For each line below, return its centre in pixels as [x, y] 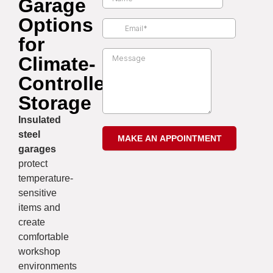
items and [39, 208]
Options [56, 25]
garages [37, 149]
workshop [39, 252]
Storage [55, 103]
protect [33, 164]
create [32, 222]
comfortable [44, 237]
